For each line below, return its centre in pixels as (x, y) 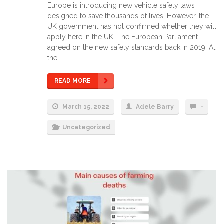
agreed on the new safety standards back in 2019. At (131, 48)
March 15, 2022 (85, 107)
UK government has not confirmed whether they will (132, 27)
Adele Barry (155, 107)
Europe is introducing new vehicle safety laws (121, 6)
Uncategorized (86, 128)
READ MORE (73, 81)
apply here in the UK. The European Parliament (123, 37)
